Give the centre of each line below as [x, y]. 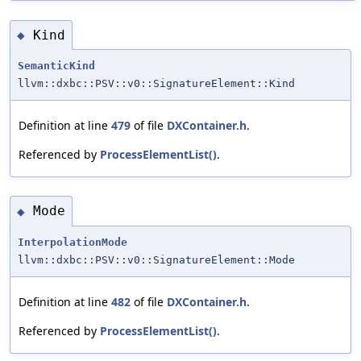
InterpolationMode [73, 242]
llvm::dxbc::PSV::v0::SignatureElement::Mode [156, 259]
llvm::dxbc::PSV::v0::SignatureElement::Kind [156, 84]
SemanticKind [56, 66]
